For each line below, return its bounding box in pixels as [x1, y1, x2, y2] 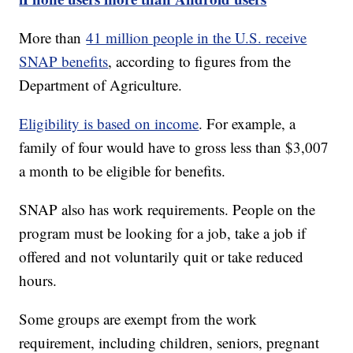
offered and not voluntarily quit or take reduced [19, 247, 304, 267]
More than [19, 28, 87, 48]
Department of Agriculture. [19, 75, 188, 95]
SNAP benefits [19, 51, 109, 72]
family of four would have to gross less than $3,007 [19, 137, 329, 158]
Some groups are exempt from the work [19, 309, 258, 329]
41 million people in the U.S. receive [86, 28, 307, 48]
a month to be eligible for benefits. [19, 161, 231, 181]
